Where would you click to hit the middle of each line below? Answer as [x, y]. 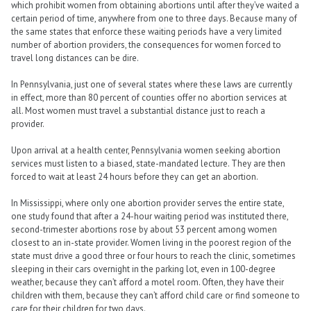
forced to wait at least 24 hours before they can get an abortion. [135, 177]
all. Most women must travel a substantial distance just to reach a [138, 110]
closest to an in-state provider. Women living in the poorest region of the [151, 243]
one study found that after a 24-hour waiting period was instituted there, [150, 217]
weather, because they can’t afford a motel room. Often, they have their [148, 283]
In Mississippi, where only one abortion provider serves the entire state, [148, 203]
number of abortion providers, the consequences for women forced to [146, 44]
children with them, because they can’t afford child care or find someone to [155, 296]
